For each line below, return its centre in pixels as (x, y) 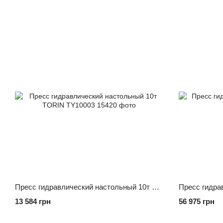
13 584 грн (33, 201)
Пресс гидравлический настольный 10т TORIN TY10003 (156, 187)
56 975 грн (196, 201)
